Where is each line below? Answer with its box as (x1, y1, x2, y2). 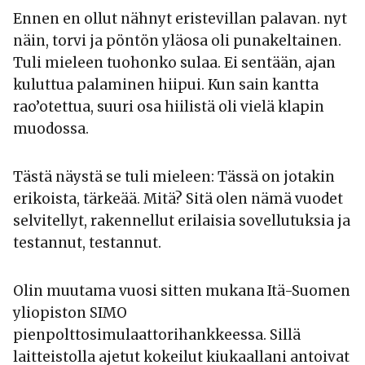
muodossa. (13, 120, 89, 139)
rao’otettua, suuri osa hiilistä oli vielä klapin (13, 98, 324, 117)
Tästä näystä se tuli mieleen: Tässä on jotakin (13, 168, 335, 187)
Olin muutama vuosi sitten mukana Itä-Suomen (13, 282, 350, 301)
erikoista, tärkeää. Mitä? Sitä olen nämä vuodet (13, 190, 343, 209)
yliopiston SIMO (13, 304, 127, 323)
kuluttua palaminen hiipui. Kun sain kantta (13, 76, 319, 95)
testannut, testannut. (13, 234, 161, 253)
